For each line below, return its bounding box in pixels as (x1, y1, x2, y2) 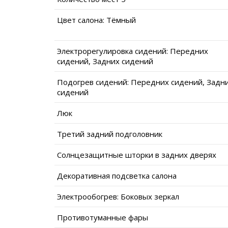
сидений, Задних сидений (57, 55, 153, 66)
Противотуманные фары (57, 212, 148, 222)
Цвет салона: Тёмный (57, 14, 136, 25)
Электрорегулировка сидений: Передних (57, 45, 208, 56)
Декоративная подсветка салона (57, 170, 177, 181)
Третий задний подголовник (57, 128, 162, 139)
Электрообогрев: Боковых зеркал (57, 191, 179, 202)
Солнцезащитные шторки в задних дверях (57, 149, 216, 160)
